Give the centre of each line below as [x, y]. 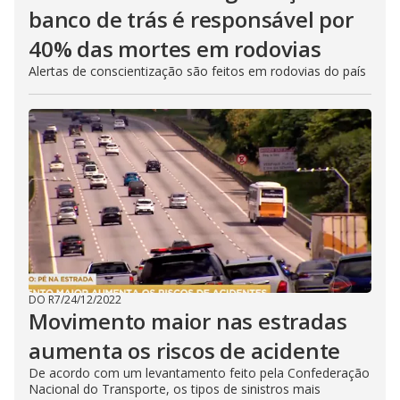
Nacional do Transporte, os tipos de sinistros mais [175, 389]
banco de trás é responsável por [191, 19]
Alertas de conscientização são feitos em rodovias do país [197, 71]
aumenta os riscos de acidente [185, 350]
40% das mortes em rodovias [175, 49]
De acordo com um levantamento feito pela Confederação [199, 373]
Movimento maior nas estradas [188, 321]
